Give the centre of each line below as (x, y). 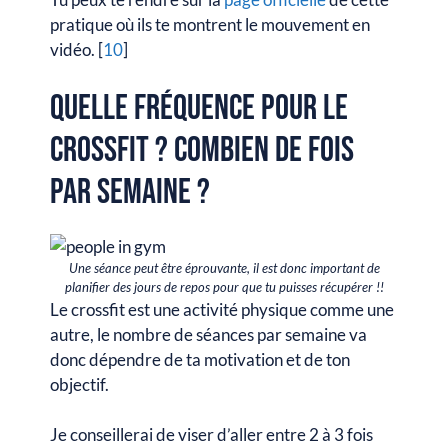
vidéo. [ (76, 49)
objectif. (81, 384)
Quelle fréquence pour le (199, 108)
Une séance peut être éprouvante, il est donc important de (224, 267)
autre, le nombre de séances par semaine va (208, 334)
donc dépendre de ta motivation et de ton (200, 359)
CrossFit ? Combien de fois (202, 150)
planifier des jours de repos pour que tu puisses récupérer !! (224, 286)
